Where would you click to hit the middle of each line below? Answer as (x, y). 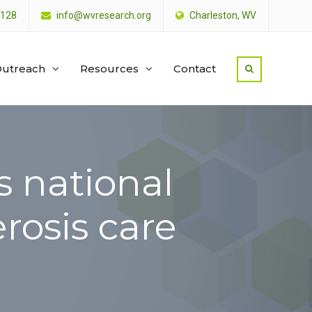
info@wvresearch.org (104, 15)
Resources (109, 69)
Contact (195, 69)
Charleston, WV (222, 15)
